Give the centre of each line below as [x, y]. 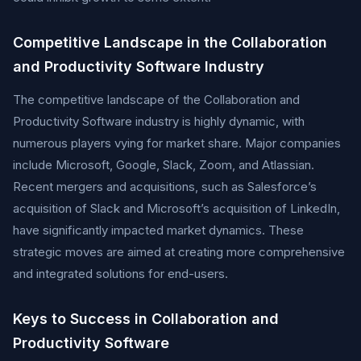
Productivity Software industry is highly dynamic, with [159, 121]
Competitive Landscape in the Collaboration [170, 42]
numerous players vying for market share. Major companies [177, 143]
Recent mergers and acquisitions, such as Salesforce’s [165, 187]
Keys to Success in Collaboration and [146, 319]
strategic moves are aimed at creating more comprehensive [179, 252]
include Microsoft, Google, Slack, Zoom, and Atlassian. [164, 165]
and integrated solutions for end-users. [120, 274]
